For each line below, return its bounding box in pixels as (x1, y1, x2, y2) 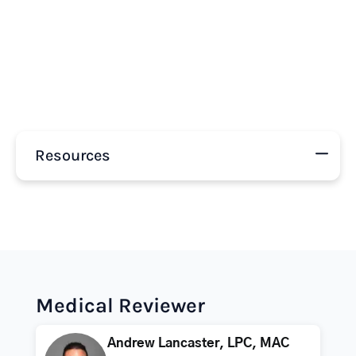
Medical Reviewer (35, 293, 205, 318)
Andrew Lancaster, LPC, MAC (106, 337, 289, 350)
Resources (35, 146, 110, 164)
